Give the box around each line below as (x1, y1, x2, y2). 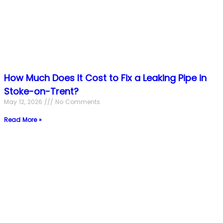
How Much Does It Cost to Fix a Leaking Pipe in (4, 71, 207, 84)
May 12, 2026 (4, 97, 44, 106)
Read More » (4, 115, 42, 124)
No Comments (53, 97, 100, 106)
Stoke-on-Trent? (4, 85, 79, 98)
